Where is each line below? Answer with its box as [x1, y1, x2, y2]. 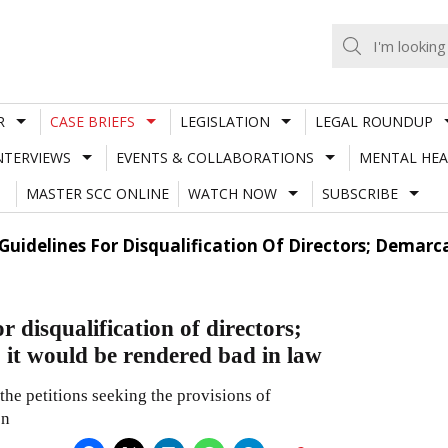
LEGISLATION [179, 111, 270, 131]
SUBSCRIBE [321, 183, 398, 203]
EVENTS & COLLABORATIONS [115, 147, 314, 167]
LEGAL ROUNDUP [314, 111, 433, 131]
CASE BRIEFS [49, 111, 135, 131]
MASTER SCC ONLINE [25, 183, 169, 203]
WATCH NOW [187, 183, 277, 203]
